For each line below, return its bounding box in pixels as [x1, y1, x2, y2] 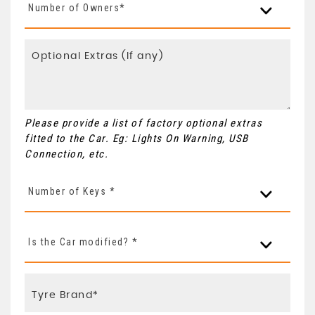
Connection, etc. [25, 147, 108, 160]
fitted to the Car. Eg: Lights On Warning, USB [25, 131, 249, 145]
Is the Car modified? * [28, 236, 138, 247]
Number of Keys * [28, 185, 115, 197]
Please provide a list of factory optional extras [25, 116, 262, 129]
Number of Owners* [28, 1, 126, 13]
